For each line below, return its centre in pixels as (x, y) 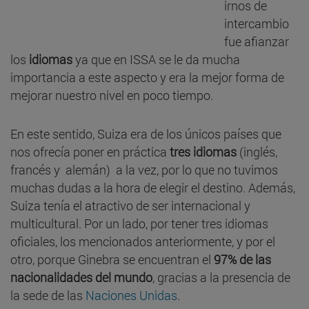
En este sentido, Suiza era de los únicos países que (146, 133)
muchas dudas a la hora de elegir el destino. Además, (153, 187)
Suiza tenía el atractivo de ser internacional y (130, 205)
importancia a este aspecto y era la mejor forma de (147, 77)
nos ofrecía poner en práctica (90, 151)
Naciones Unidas (131, 295)
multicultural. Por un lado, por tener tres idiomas (139, 223)
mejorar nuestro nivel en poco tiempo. (112, 95)
